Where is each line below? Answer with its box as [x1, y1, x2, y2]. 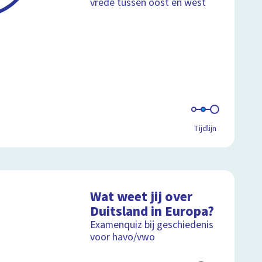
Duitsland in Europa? [90, 201, 215, 221]
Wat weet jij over [90, 187, 193, 206]
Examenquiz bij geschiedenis [90, 217, 214, 232]
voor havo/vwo [90, 229, 156, 244]
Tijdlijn [193, 122, 216, 135]
